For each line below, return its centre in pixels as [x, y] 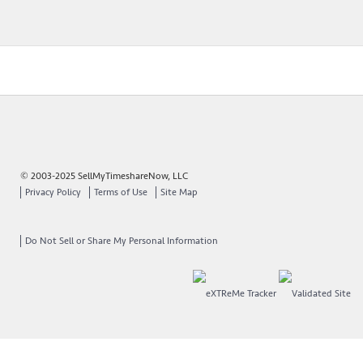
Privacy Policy [53, 192]
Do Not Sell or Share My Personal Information [122, 241]
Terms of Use [121, 192]
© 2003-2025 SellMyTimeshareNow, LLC [104, 176]
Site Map [179, 192]
